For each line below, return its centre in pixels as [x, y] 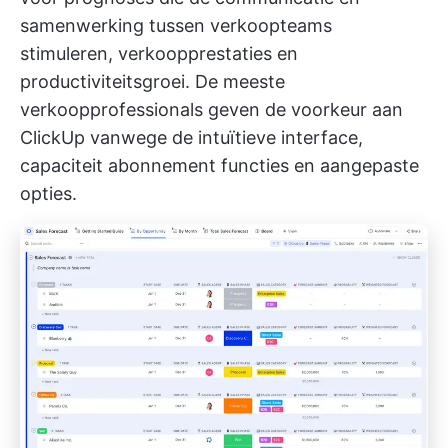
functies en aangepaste [317, 165]
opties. [48, 193]
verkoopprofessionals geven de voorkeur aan [211, 109]
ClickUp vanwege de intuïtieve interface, [191, 137]
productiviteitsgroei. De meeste [152, 81]
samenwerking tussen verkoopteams [176, 25]
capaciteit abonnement [118, 165]
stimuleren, [69, 53]
